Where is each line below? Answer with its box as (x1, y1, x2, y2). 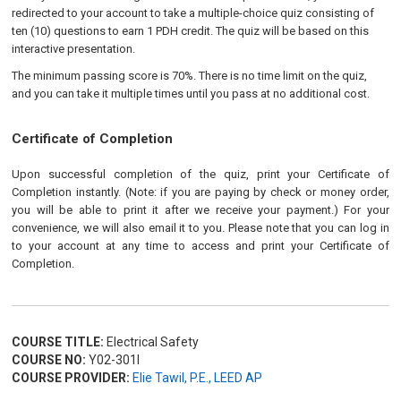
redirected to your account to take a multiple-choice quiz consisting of (12, 6, 375, 20)
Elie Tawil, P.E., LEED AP (132, 371, 263, 385)
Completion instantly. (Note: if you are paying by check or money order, (12, 185, 389, 199)
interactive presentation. (12, 42, 136, 55)
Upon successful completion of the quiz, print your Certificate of (12, 167, 389, 181)
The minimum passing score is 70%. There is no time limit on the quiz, (12, 69, 368, 82)
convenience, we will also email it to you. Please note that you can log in (12, 221, 389, 235)
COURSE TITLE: (12, 335, 105, 349)
